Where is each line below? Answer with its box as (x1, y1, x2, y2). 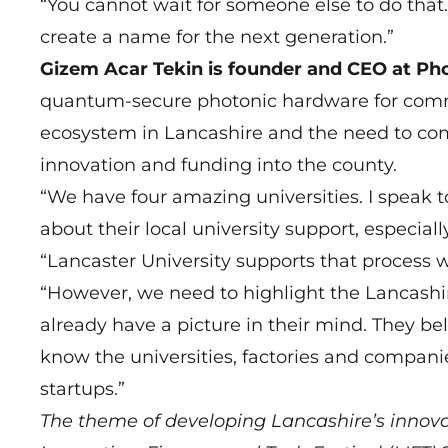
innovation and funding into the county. (40, 154, 397, 177)
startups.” (40, 378, 125, 401)
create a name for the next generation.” (40, 26, 394, 49)
